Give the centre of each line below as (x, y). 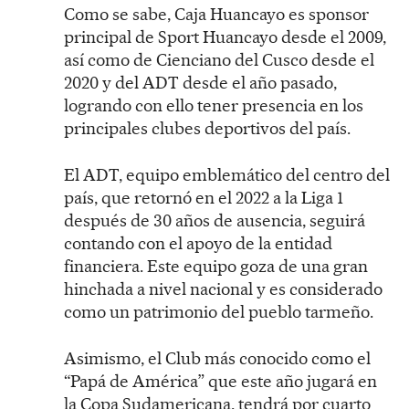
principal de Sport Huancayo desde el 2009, (225, 37)
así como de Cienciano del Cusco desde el (219, 59)
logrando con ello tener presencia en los (214, 105)
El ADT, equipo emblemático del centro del (227, 174)
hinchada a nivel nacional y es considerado (223, 288)
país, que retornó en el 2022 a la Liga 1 (204, 197)
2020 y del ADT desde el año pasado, (200, 82)
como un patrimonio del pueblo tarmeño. (219, 311)
